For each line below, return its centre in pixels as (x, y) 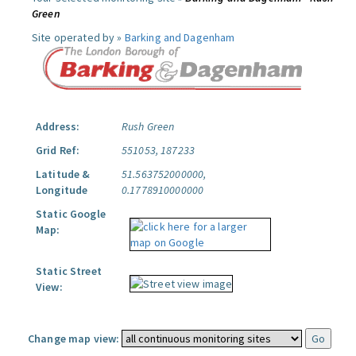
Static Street (69, 271)
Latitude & (63, 174)
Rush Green (148, 126)
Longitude (62, 190)
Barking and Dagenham (180, 37)
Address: (58, 126)
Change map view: (74, 339)
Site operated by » (78, 37)
